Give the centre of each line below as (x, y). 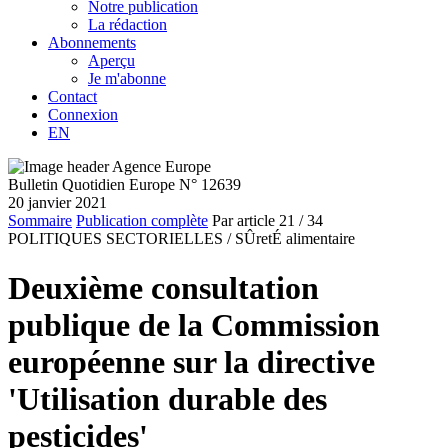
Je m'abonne (127, 79)
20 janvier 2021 (57, 203)
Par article (243, 221)
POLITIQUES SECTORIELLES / (119, 239)
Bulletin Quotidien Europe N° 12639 (124, 185)
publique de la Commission (194, 324)
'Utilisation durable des (167, 398)
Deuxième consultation (163, 287)
